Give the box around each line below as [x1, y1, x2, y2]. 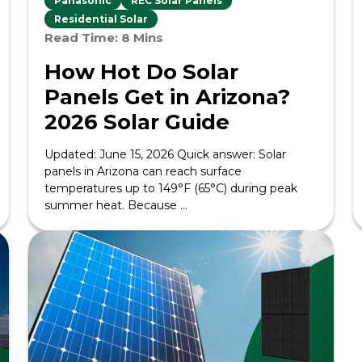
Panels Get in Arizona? [44, 84, 290, 110]
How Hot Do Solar [44, 59, 238, 85]
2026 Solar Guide [44, 109, 229, 135]
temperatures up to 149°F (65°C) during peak [44, 181, 297, 196]
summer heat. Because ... [44, 198, 187, 213]
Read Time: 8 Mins [44, 30, 163, 45]
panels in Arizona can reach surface [44, 164, 242, 179]
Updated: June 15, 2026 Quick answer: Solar [44, 147, 286, 162]
